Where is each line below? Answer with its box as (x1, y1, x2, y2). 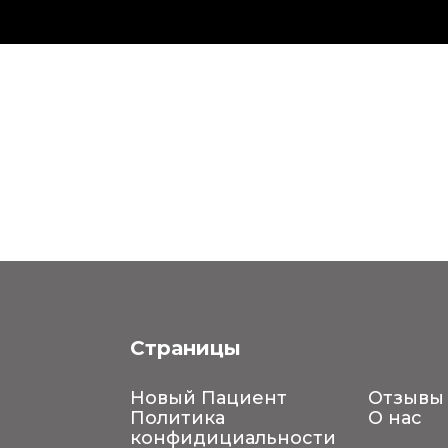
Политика (129, 407, 225, 430)
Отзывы (367, 387, 444, 410)
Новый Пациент (129, 387, 287, 410)
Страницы (129, 336, 241, 361)
